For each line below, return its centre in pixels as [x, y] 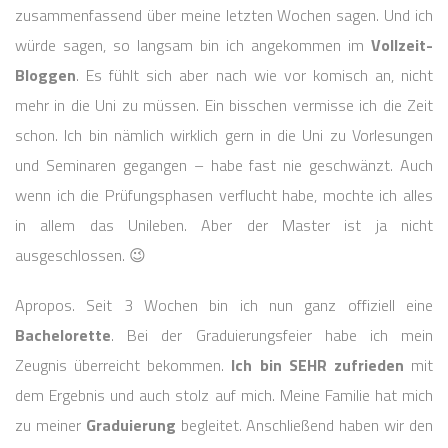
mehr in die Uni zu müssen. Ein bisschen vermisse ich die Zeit [224, 105]
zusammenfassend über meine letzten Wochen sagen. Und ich [224, 15]
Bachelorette [63, 335]
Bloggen [45, 75]
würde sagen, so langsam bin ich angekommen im [193, 45]
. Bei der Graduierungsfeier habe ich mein [272, 335]
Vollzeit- [402, 45]
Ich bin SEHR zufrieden [317, 365]
